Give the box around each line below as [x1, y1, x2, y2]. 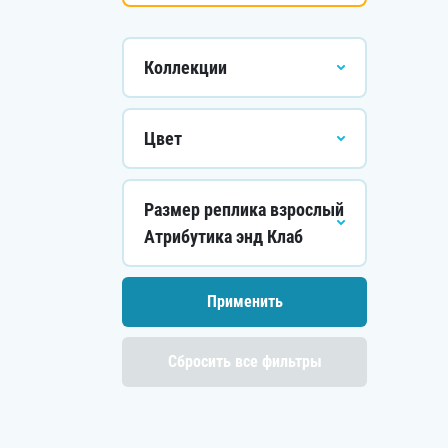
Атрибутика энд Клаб [144, 226, 303, 247]
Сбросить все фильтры [167, 352, 322, 371]
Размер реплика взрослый [144, 199, 344, 220]
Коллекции [144, 57, 227, 78]
